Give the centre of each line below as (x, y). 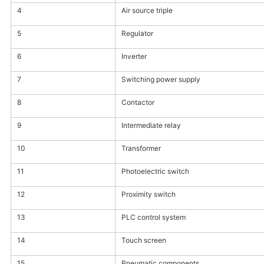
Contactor (138, 103)
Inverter (134, 57)
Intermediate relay (151, 126)
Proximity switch (148, 194)
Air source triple (147, 11)
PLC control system (153, 217)
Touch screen (143, 240)
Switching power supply (161, 80)
